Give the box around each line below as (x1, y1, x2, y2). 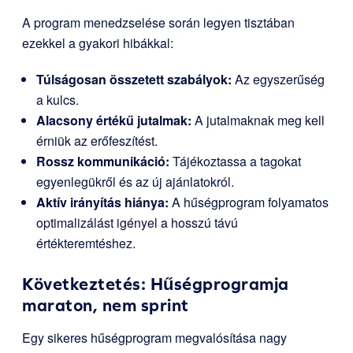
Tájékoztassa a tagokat (169, 152, 301, 171)
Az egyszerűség (232, 70, 325, 89)
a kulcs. (36, 91, 79, 110)
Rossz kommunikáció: (36, 152, 169, 171)
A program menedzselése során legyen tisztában (22, 13, 295, 32)
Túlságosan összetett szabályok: (36, 70, 232, 89)
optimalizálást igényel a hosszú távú (36, 214, 238, 232)
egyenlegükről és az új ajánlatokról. (36, 173, 234, 191)
